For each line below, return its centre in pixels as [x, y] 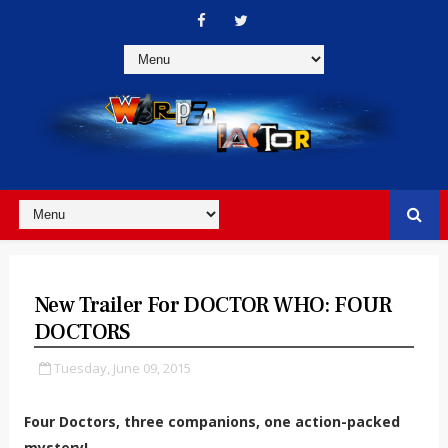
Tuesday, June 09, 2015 [122, 367]
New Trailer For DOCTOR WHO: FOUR [212, 304]
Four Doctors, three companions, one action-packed [211, 421]
